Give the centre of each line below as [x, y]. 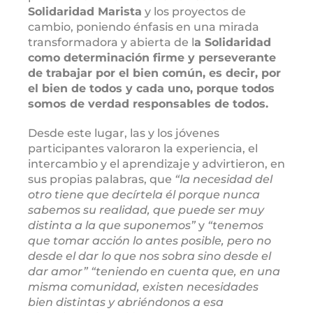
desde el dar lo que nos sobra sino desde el [150, 256]
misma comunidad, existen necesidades [143, 286]
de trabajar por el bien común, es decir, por [154, 73]
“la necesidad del [224, 179]
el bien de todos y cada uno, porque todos [151, 88]
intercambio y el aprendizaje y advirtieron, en [156, 163]
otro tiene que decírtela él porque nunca [144, 194]
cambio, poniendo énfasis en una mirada [144, 27]
